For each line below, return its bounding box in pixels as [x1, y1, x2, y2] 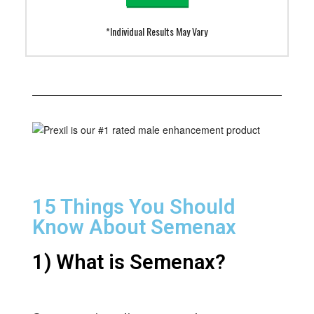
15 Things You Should [32, 195, 235, 219]
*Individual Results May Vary [106, 24, 208, 39]
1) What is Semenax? [32, 250, 226, 275]
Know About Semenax [32, 215, 236, 240]
